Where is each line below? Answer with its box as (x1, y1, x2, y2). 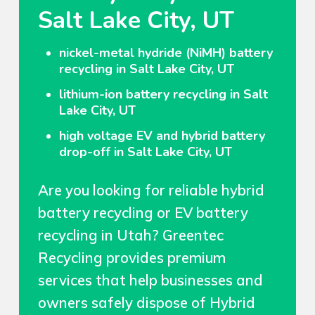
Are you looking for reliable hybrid (37, 180, 264, 199)
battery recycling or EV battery (37, 202, 248, 221)
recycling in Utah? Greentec (37, 225, 224, 244)
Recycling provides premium (37, 247, 226, 266)
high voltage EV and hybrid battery (58, 127, 265, 145)
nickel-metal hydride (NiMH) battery (58, 44, 273, 62)
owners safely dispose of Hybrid (37, 292, 255, 311)
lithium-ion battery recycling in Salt (58, 86, 268, 103)
